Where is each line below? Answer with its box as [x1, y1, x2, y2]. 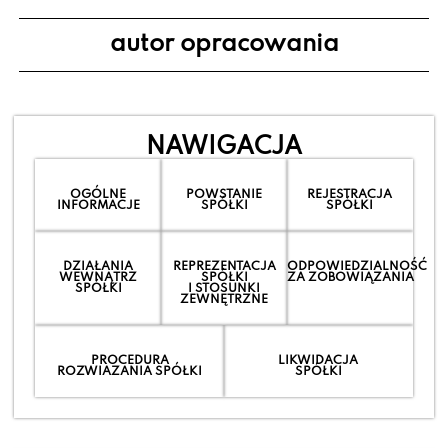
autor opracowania [109, 32, 339, 58]
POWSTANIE [186, 187, 262, 201]
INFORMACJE [56, 198, 140, 212]
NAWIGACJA [146, 134, 302, 160]
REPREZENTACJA [172, 259, 276, 273]
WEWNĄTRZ [59, 270, 138, 284]
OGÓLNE [70, 187, 127, 201]
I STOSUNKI [188, 281, 260, 295]
